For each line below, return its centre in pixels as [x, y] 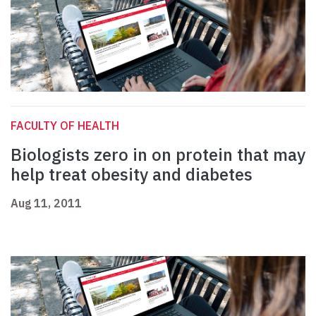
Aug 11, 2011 [46, 203]
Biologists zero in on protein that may [158, 155]
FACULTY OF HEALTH [65, 126]
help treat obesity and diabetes [132, 175]
